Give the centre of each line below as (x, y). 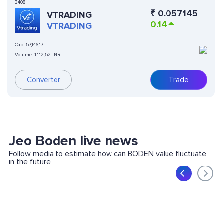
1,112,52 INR (47, 55)
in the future (29, 162)
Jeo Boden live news (73, 141)
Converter (43, 80)
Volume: (25, 55)
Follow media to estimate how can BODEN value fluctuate (107, 154)
